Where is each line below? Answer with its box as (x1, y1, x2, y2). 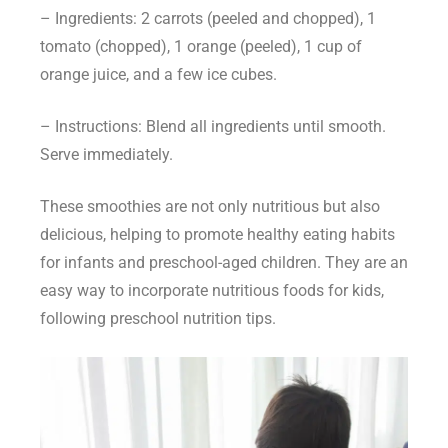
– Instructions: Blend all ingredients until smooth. (40, 117, 386, 137)
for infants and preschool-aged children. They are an (40, 253, 408, 273)
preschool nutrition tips (110, 309, 272, 329)
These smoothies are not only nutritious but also (40, 197, 380, 217)
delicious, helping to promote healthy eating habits (40, 225, 395, 245)
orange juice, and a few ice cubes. (40, 65, 277, 85)
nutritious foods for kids (212, 281, 381, 301)
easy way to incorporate (40, 281, 212, 301)
